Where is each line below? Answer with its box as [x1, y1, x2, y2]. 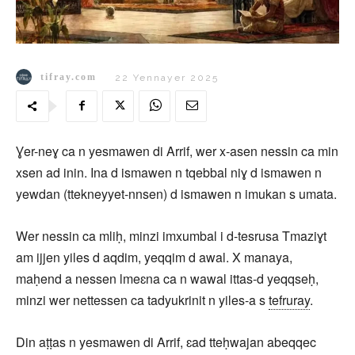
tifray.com [40, 71, 97, 83]
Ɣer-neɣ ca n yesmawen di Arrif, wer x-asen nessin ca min [16, 141, 338, 160]
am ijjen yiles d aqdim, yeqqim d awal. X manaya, [16, 247, 292, 266]
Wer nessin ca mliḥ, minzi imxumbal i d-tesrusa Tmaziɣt [16, 226, 326, 245]
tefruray [269, 290, 310, 309]
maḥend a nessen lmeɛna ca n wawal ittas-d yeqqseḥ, [16, 269, 319, 288]
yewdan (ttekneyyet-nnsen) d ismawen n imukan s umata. [16, 184, 337, 203]
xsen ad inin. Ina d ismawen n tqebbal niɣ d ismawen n [16, 162, 322, 181]
